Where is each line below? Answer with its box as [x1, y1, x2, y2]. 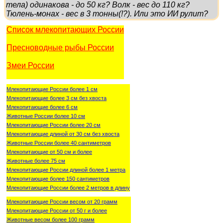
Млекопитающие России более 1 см [6, 86, 98, 92]
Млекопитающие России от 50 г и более [6, 207, 107, 214]
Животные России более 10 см [6, 112, 85, 119]
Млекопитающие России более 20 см [6, 121, 101, 128]
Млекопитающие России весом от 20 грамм [6, 198, 117, 205]
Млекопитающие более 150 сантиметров [6, 175, 110, 182]
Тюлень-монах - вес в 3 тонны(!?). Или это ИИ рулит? [6, 9, 208, 18]
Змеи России [6, 61, 54, 70]
